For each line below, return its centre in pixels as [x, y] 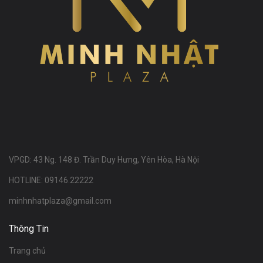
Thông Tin [29, 228]
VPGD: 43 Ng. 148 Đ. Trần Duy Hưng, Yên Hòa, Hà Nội [104, 159]
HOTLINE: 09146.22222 [51, 180]
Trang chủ [27, 250]
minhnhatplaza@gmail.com [60, 200]
